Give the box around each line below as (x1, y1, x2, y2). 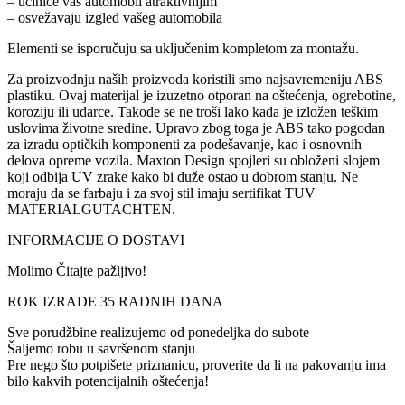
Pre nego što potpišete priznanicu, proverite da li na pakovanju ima (7, 357, 386, 373)
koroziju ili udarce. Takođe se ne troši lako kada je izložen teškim (7, 104, 378, 120)
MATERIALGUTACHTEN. (7, 202, 175, 218)
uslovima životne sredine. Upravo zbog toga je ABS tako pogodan (7, 120, 385, 137)
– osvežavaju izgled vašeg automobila (7, 10, 222, 26)
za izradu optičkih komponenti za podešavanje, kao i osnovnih (7, 137, 362, 153)
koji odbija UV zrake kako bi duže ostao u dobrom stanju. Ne (7, 169, 358, 185)
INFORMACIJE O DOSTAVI (7, 232, 184, 249)
